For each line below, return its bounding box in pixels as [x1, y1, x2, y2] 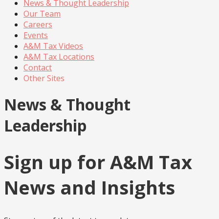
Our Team [23, 8, 61, 19]
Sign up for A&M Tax [4, 149, 192, 175]
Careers [23, 19, 52, 30]
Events [23, 29, 48, 41]
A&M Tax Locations [23, 51, 94, 62]
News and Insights [4, 174, 175, 200]
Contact [23, 62, 52, 73]
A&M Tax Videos [23, 40, 83, 51]
